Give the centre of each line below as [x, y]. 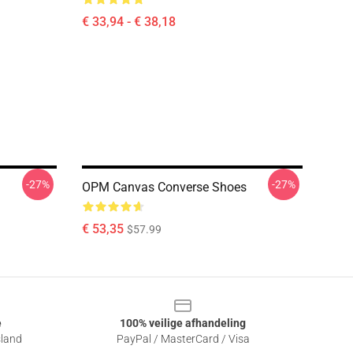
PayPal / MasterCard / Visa [183, 339]
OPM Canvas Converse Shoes [164, 187]
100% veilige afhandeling [183, 323]
